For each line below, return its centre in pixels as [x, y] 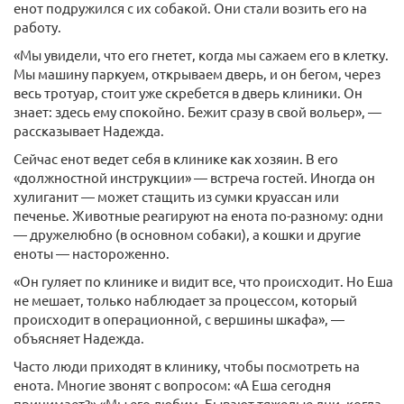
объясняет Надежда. [79, 338]
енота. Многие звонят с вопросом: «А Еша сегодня [172, 385]
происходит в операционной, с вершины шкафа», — [179, 319]
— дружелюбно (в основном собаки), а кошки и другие [187, 234]
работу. [37, 27]
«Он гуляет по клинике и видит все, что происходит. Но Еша [203, 281]
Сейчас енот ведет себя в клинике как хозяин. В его [176, 159]
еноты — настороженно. [92, 253]
